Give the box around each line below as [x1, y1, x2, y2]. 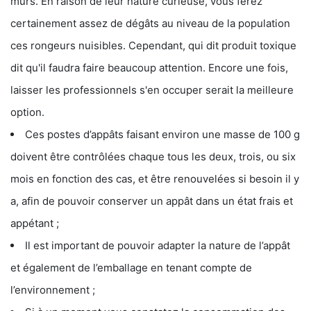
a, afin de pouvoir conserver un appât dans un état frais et [10, 194, 293, 208]
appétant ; [10, 216, 59, 230]
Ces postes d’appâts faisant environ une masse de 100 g [25, 127, 300, 141]
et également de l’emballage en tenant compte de [10, 260, 252, 274]
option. [10, 105, 44, 119]
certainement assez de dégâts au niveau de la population [10, 16, 290, 30]
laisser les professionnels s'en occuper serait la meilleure [10, 83, 294, 96]
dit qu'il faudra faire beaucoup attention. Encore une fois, [10, 60, 288, 74]
